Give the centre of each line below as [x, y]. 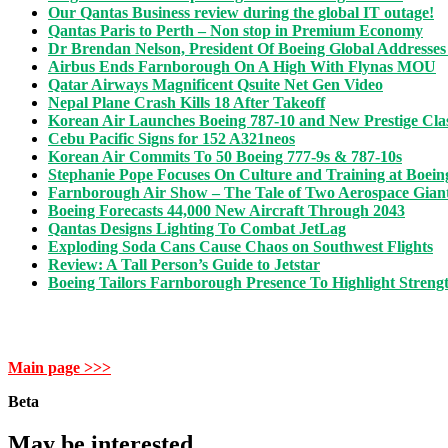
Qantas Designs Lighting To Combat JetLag [197, 229]
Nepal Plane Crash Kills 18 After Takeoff [186, 103]
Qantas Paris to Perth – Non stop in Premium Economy [235, 31]
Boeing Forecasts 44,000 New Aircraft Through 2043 [226, 211]
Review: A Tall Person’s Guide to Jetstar [184, 265]
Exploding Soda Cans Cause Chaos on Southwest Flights [240, 247]
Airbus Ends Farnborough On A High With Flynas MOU [242, 67]
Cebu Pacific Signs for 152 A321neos [171, 139]
